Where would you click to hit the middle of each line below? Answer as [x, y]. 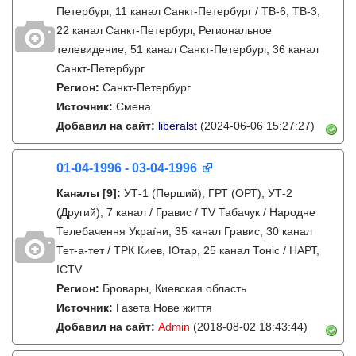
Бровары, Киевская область [174, 288]
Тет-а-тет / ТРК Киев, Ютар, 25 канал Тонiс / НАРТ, [188, 250]
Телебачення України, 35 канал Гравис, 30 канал [184, 231]
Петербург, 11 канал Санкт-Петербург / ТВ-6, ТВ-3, [188, 11]
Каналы [78, 193]
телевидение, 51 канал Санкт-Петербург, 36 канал [188, 49]
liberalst [178, 126]
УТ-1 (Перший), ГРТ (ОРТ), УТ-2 [208, 193]
